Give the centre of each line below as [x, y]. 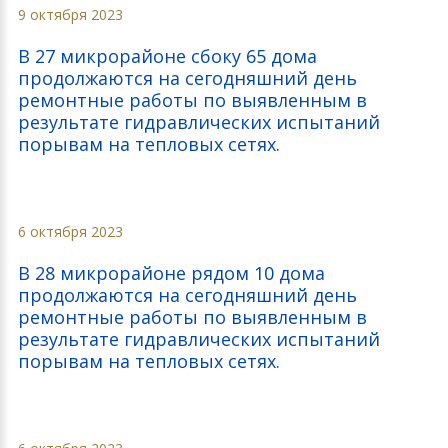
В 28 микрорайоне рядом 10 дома [171, 273]
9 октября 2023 [70, 14]
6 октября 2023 [70, 231]
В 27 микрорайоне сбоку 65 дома [167, 56]
